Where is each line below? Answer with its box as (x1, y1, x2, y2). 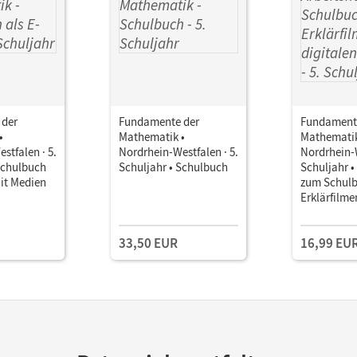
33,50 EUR (119, 233, 178, 252)
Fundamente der (119, 113, 199, 129)
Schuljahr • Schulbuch (119, 159, 228, 175)
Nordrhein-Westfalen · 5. (119, 143, 238, 159)
